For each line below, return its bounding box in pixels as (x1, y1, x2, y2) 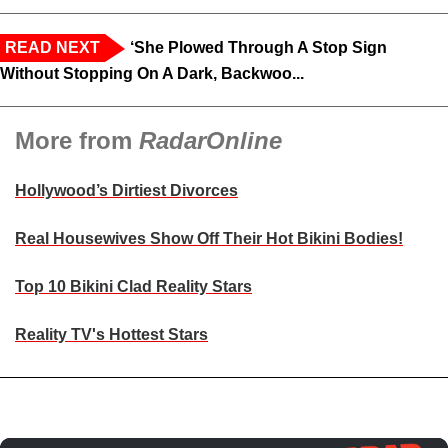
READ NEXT (5, 39, 100, 57)
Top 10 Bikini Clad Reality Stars (15, 278, 252, 296)
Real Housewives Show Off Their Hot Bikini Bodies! (15, 230, 403, 248)
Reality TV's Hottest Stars (15, 326, 208, 344)
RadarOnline (139, 127, 282, 155)
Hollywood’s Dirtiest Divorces (15, 182, 238, 200)
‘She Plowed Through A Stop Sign (130, 39, 387, 57)
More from (15, 127, 139, 155)
